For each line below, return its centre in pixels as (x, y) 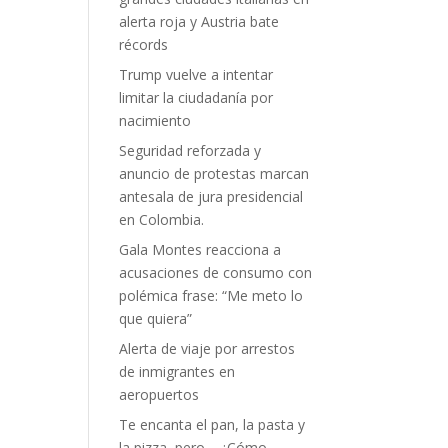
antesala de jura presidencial (211, 196)
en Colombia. (162, 219)
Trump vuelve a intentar (196, 74)
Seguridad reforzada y (190, 150)
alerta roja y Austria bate (199, 21)
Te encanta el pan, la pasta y (212, 424)
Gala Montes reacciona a (200, 249)
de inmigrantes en (177, 371)
